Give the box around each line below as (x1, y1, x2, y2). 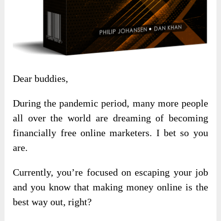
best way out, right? (13, 196, 92, 208)
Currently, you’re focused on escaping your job (13, 167, 208, 178)
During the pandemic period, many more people (13, 98, 208, 109)
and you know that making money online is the (13, 182, 208, 193)
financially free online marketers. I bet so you (13, 127, 208, 139)
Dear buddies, (13, 73, 69, 84)
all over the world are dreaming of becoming (13, 112, 208, 124)
